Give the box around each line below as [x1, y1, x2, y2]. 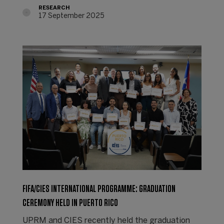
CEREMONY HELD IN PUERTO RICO [22, 197, 118, 208]
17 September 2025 [38, 13, 104, 20]
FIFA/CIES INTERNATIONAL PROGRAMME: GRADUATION [22, 183, 175, 194]
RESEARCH [38, 5, 70, 11]
